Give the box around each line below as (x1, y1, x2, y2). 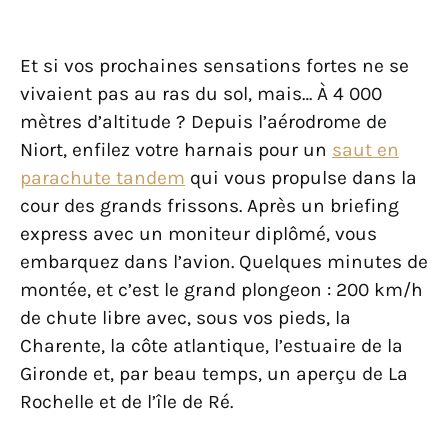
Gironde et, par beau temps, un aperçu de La (20, 361, 408, 385)
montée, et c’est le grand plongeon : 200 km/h (20, 277, 423, 301)
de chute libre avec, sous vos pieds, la (20, 305, 351, 329)
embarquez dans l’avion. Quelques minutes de (20, 249, 428, 273)
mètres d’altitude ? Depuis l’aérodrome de (20, 109, 387, 133)
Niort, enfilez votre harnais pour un (20, 137, 332, 161)
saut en (332, 137, 399, 161)
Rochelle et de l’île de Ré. (20, 389, 233, 413)
